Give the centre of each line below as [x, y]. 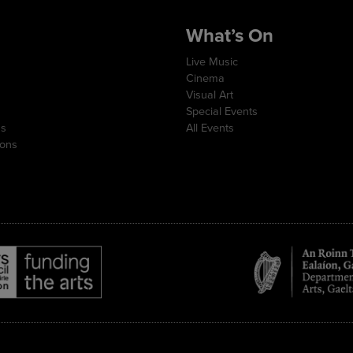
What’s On [230, 35]
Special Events [222, 111]
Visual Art [210, 95]
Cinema [205, 78]
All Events [210, 128]
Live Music [212, 61]
